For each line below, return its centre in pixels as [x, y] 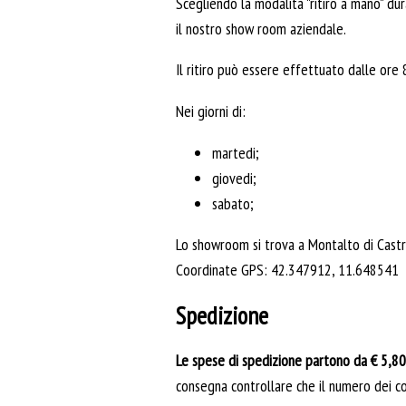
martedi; [235, 152]
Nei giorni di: [211, 111]
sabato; [232, 203]
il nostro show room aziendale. [261, 28]
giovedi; [234, 178]
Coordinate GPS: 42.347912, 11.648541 [287, 270]
